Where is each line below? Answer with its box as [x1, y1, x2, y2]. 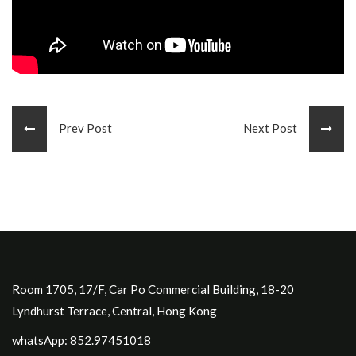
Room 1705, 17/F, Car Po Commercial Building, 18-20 [12, 281, 294, 296]
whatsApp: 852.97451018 [12, 332, 151, 347]
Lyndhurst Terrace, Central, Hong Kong [12, 303, 217, 318]
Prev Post [47, 120, 112, 135]
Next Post [243, 120, 309, 135]
